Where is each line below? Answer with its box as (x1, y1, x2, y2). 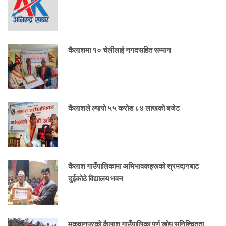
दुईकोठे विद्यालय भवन (68, 174, 123, 183)
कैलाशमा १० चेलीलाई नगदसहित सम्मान (68, 45, 171, 55)
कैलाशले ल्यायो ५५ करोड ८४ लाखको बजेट (68, 103, 180, 113)
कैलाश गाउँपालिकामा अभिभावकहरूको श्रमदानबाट (68, 161, 199, 171)
